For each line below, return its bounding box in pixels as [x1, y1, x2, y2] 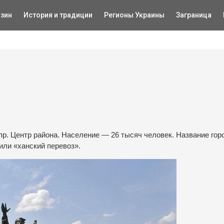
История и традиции [23, 11, 92, 19]
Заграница [175, 11, 211, 19]
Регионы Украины [103, 11, 164, 19]
